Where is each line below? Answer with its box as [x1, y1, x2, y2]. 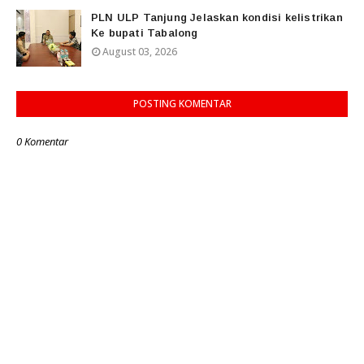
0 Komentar [16, 134, 68, 149]
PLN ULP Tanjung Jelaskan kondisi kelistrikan [91, 11, 343, 24]
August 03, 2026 [102, 45, 177, 59]
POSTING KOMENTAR [132, 97, 232, 111]
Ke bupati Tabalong [91, 27, 198, 40]
